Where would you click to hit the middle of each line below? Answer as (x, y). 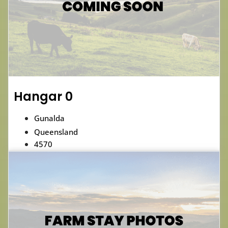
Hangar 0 (43, 96)
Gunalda (49, 118)
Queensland (56, 132)
